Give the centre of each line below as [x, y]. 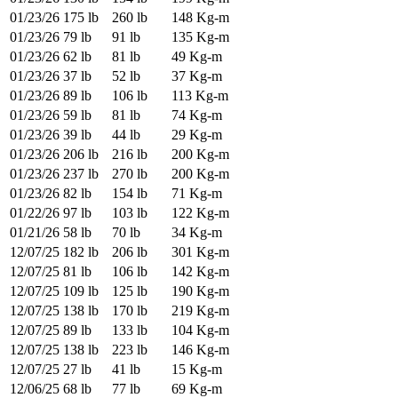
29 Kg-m [197, 135]
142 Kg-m [200, 272]
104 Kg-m [200, 330]
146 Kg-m [200, 350]
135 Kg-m [200, 37]
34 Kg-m [197, 233]
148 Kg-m [200, 18]
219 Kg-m [200, 311]
